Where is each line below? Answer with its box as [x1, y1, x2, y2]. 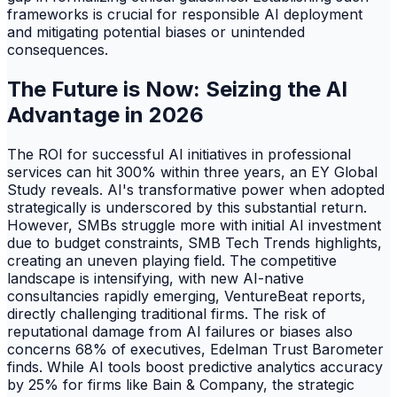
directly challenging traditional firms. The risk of [7, 305, 326, 323]
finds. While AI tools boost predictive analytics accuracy [7, 358, 383, 377]
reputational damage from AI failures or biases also [7, 323, 353, 341]
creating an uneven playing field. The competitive [7, 252, 337, 270]
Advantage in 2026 [7, 102, 204, 128]
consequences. [7, 41, 108, 59]
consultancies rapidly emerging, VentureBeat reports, [7, 287, 366, 306]
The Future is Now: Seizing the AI [7, 76, 347, 103]
